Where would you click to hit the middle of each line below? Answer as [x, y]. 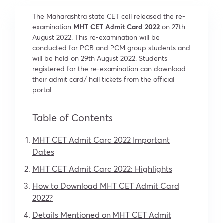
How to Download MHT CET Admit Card [106, 185]
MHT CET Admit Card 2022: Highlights [102, 168]
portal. [43, 89]
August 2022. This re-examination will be [96, 37]
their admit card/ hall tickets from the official [103, 79]
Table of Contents [73, 117]
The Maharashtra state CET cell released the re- [109, 16]
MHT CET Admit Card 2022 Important [101, 139]
